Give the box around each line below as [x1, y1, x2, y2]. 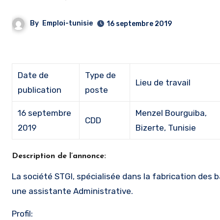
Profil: [12, 209, 35, 219]
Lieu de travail [136, 78, 191, 87]
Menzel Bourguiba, [136, 108, 207, 118]
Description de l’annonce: [12, 152, 106, 160]
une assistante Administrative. [12, 186, 133, 196]
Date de [18, 70, 49, 80]
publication [18, 85, 62, 95]
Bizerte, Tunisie [136, 123, 196, 133]
